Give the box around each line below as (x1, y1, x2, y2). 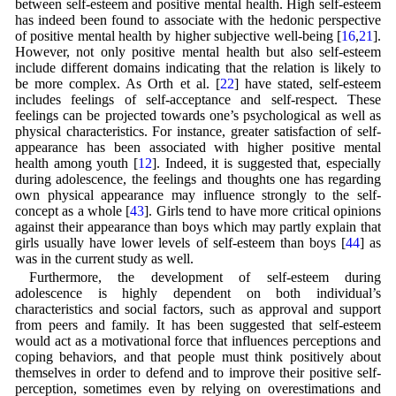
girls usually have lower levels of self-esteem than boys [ (14, 235, 346, 251)
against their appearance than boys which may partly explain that (14, 219, 382, 235)
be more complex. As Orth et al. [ (14, 76, 220, 92)
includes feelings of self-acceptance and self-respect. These (14, 92, 382, 108)
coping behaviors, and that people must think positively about (14, 349, 382, 365)
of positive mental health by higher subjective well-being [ (14, 28, 342, 44)
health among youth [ (14, 156, 138, 171)
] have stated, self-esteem (233, 76, 382, 92)
